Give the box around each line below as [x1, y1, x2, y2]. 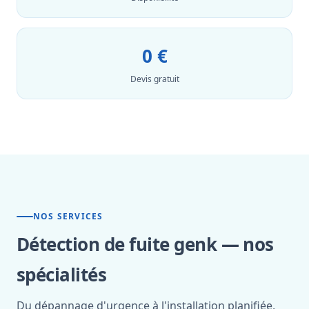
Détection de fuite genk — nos [17, 232, 274, 257]
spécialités [17, 262, 107, 287]
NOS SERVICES [33, 210, 103, 222]
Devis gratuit [130, 73, 179, 85]
